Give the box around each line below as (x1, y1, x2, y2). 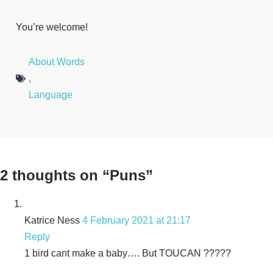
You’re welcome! (16, 22, 88, 32)
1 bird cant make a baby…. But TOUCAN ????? (24, 247, 231, 258)
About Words (29, 57, 85, 67)
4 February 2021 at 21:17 (82, 214, 191, 225)
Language (29, 90, 73, 100)
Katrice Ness (24, 214, 80, 225)
